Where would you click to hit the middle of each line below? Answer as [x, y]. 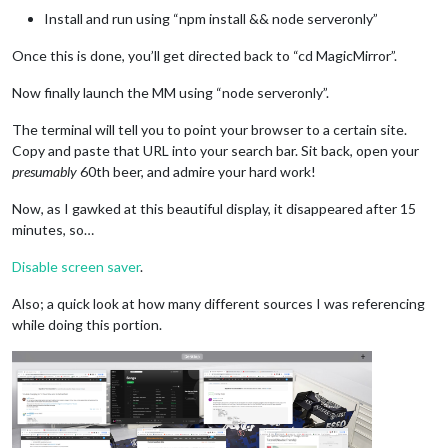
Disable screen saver [76, 267]
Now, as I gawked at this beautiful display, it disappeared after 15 [214, 209]
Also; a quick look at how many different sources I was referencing [218, 304]
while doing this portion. [87, 325]
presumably [44, 172]
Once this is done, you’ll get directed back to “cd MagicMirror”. [204, 56]
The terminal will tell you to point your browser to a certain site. [209, 130]
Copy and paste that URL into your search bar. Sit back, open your [215, 151]
